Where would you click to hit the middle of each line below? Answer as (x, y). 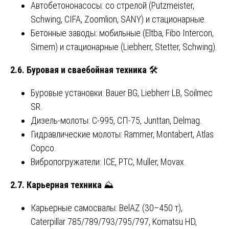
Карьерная (48, 185)
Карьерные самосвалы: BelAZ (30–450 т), (107, 208)
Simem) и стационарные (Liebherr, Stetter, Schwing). (124, 47)
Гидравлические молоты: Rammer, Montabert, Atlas (122, 134)
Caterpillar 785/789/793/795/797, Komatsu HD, (114, 222)
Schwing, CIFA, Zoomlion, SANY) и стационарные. (119, 19)
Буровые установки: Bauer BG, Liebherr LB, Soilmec (122, 93)
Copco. (43, 148)
